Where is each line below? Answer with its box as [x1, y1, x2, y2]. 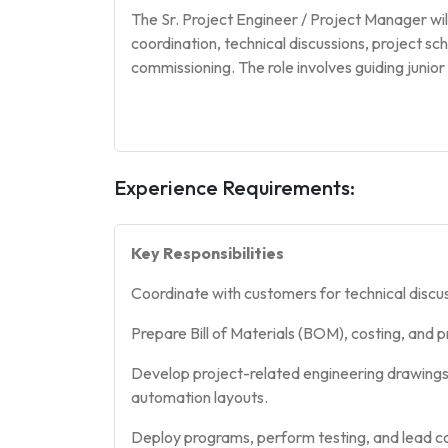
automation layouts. [131, 387, 268, 407]
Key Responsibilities [131, 243, 284, 263]
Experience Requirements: [114, 175, 355, 200]
